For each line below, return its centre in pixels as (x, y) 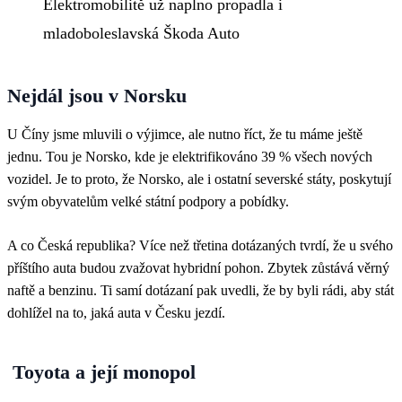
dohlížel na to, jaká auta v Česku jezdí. (116, 312)
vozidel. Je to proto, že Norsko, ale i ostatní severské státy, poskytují (199, 179)
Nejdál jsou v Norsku (97, 95)
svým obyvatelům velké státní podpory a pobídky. (148, 201)
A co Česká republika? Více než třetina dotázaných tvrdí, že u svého (200, 245)
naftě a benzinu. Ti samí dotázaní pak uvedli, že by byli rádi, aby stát (201, 290)
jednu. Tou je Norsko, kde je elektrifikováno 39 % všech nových (190, 156)
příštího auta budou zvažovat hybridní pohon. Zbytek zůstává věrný (198, 267)
